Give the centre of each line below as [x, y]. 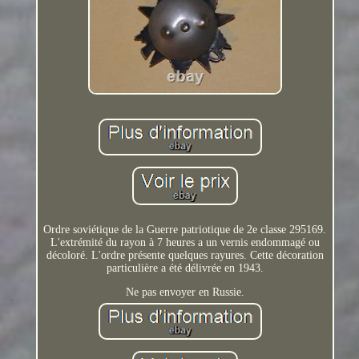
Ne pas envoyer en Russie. [185, 292]
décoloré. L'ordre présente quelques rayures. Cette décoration [185, 255]
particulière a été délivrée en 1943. [185, 268]
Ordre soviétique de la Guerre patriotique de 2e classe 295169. [185, 229]
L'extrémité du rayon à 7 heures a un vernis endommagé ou [185, 242]
